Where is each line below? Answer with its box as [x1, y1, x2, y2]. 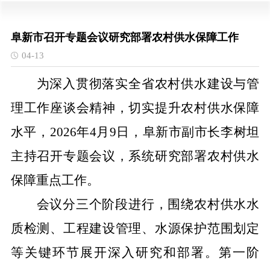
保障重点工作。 [10, 173, 99, 187]
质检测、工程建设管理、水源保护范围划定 [10, 221, 260, 236]
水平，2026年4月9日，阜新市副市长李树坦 [10, 125, 260, 139]
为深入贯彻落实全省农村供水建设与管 [36, 77, 260, 91]
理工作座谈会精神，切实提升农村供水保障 [10, 101, 260, 115]
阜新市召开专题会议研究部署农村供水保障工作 [10, 31, 239, 43]
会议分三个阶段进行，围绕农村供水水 [36, 197, 260, 212]
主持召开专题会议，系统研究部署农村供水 [10, 149, 260, 163]
